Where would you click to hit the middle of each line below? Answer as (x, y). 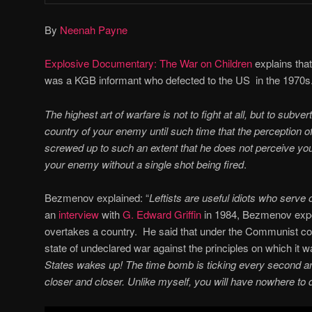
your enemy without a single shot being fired (144, 164)
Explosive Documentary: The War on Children (148, 63)
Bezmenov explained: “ (97, 197)
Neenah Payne (94, 29)
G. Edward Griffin (162, 214)
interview (79, 214)
